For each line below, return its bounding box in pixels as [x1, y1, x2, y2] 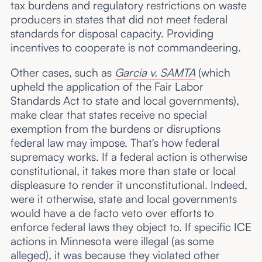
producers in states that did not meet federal [10, 12, 227, 26]
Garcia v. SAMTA [114, 65, 195, 80]
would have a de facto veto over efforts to [10, 205, 214, 220]
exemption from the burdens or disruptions [10, 121, 220, 136]
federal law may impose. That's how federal [10, 135, 219, 150]
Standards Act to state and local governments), [10, 93, 239, 108]
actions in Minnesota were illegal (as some [10, 233, 214, 248]
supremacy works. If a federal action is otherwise [10, 149, 247, 164]
